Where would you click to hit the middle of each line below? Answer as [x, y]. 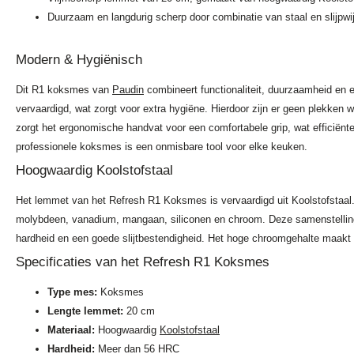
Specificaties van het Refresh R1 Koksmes [143, 262]
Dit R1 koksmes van [64, 90]
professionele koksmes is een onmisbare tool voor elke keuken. [165, 147]
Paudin [128, 90]
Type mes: [72, 292]
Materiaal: [71, 330]
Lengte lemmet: [85, 311]
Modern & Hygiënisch [79, 60]
